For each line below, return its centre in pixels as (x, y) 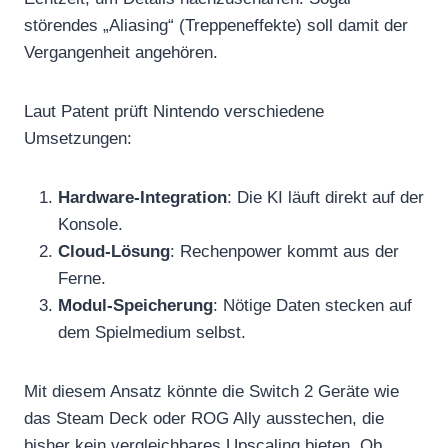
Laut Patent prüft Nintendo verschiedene (174, 111)
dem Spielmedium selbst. (152, 332)
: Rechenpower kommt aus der (284, 251)
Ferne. (82, 278)
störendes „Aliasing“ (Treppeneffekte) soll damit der (216, 25)
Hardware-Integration (142, 197)
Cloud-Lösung (114, 251)
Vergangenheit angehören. (121, 52)
